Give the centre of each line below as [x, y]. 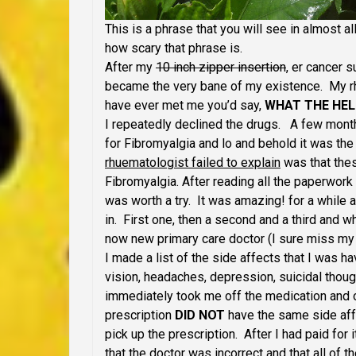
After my [130, 68]
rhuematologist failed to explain [193, 163]
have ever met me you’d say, [185, 106]
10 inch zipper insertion [221, 68]
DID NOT [200, 315]
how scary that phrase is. [174, 48]
